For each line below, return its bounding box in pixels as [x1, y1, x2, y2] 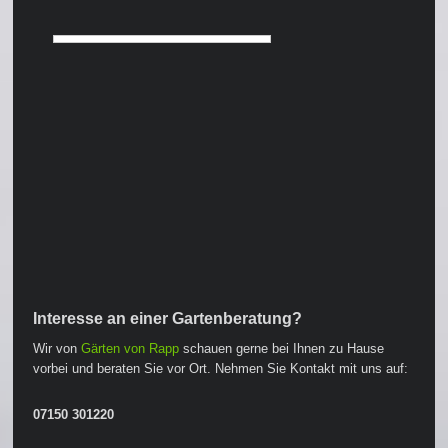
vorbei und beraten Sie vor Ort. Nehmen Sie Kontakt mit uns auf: [33, 360, 409, 376]
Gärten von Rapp [81, 340, 180, 356]
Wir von [33, 340, 82, 356]
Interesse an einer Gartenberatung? [33, 309, 303, 327]
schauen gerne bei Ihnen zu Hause [179, 340, 385, 356]
